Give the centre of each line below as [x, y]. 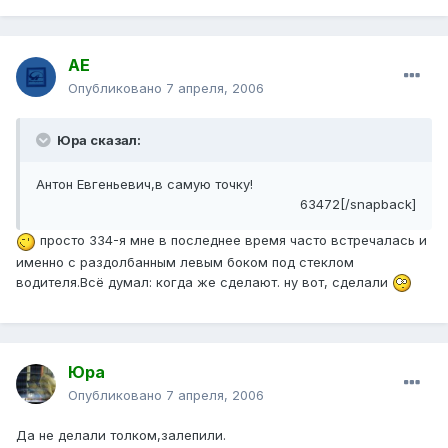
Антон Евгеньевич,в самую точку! [144, 184]
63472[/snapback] [358, 204]
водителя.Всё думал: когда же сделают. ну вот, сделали [204, 281]
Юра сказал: [97, 140]
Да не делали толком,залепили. [121, 435]
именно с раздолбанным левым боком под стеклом [185, 261]
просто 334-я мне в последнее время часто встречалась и [231, 240]
